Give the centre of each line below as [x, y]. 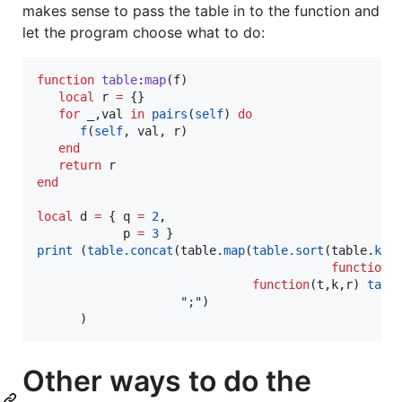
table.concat [130, 250]
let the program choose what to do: [144, 32]
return [80, 165]
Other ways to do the [167, 380]
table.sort [288, 250]
